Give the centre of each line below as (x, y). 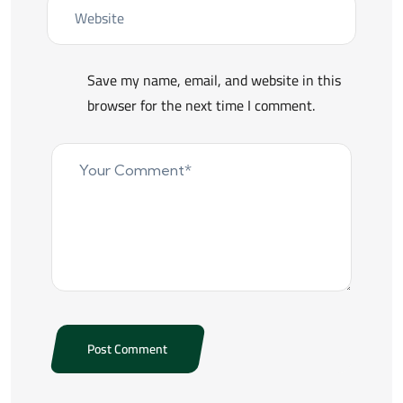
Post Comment (127, 349)
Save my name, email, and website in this (214, 81)
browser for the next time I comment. (201, 106)
